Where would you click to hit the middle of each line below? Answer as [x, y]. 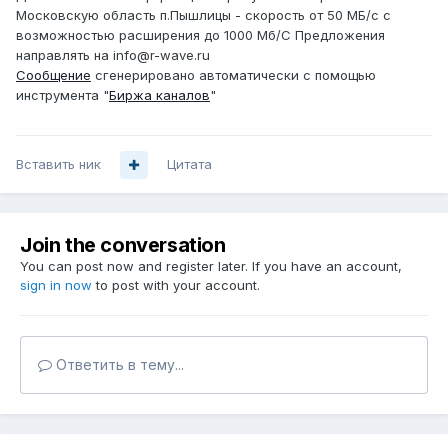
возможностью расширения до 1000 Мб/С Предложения [200, 35]
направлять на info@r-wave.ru [113, 55]
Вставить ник [58, 164]
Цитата [189, 164]
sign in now [56, 285]
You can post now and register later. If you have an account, [211, 266]
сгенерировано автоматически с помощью [233, 75]
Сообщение [53, 75]
